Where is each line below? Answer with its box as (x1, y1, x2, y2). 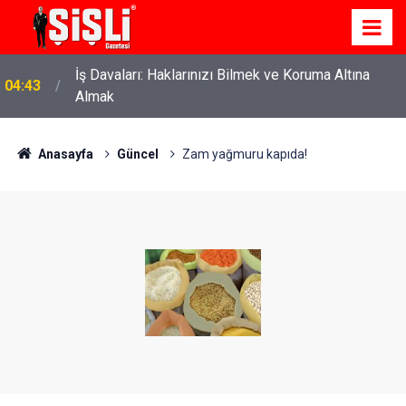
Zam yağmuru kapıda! (181, 147, 307, 161)
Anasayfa (34, 147, 93, 161)
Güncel (116, 147, 159, 161)
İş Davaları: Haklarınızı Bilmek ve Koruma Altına (75, 66, 370, 83)
